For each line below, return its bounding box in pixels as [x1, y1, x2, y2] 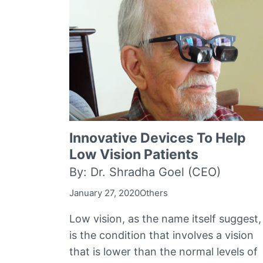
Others [140, 187, 168, 198]
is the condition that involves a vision [69, 228, 254, 241]
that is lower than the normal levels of [69, 245, 258, 258]
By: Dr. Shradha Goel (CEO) [69, 164, 221, 179]
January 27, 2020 [69, 187, 140, 198]
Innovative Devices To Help [69, 129, 246, 146]
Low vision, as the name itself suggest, [69, 212, 261, 225]
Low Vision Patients [69, 146, 198, 163]
